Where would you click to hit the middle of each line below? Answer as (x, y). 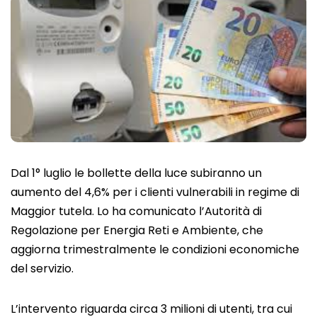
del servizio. (42, 268)
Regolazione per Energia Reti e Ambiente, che (137, 230)
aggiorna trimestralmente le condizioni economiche (155, 249)
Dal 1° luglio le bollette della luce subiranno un (136, 173)
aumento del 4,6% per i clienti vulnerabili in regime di (155, 192)
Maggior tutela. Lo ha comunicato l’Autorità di (136, 211)
